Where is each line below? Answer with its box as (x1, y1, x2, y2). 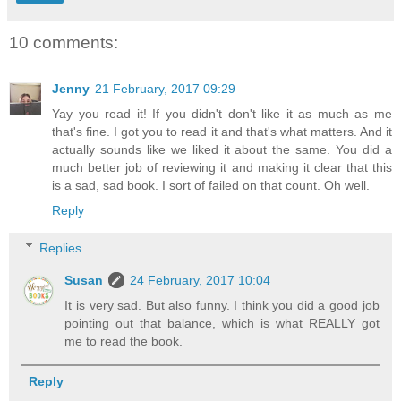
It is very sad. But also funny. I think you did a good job (64, 297, 380, 312)
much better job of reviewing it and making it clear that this (52, 160, 392, 175)
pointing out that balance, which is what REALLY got (64, 315, 380, 330)
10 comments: (9, 32, 118, 52)
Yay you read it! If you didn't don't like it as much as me (52, 107, 392, 122)
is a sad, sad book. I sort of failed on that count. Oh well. (52, 178, 370, 193)
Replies (39, 240, 82, 255)
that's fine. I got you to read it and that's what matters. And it (52, 124, 392, 140)
